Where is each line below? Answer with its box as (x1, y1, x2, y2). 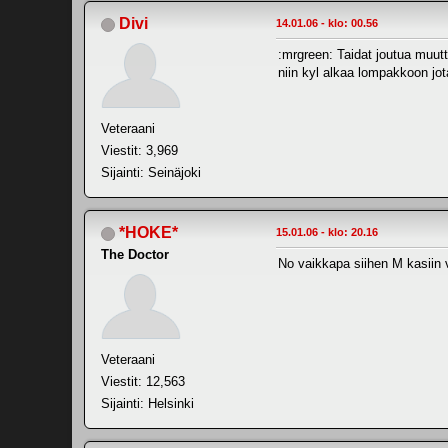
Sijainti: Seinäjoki (101, 165, 201, 181)
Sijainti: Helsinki (101, 396, 194, 412)
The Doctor (101, 247, 169, 263)
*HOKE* (119, 224, 178, 242)
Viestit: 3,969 (101, 143, 178, 159)
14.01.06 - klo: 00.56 (276, 17, 378, 30)
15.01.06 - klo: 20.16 (276, 226, 378, 239)
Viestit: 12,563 (101, 374, 185, 390)
